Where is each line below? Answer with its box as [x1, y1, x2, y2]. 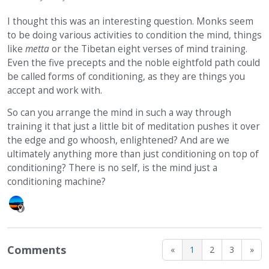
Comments [7, 243, 66, 258]
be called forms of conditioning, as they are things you [7, 70, 245, 83]
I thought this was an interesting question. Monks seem [7, 15, 253, 28]
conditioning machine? [7, 175, 106, 189]
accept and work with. [7, 84, 102, 97]
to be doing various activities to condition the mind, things [7, 29, 262, 42]
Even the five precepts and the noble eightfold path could [7, 56, 260, 70]
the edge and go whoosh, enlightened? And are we [7, 134, 229, 147]
